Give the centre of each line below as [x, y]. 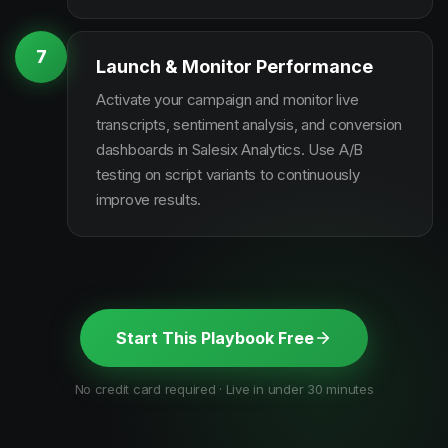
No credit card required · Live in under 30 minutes [224, 389]
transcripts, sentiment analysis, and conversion [249, 124]
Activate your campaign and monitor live [227, 99]
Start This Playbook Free [215, 338]
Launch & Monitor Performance [234, 66]
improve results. [149, 199]
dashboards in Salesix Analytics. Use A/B [229, 149]
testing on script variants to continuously [228, 174]
